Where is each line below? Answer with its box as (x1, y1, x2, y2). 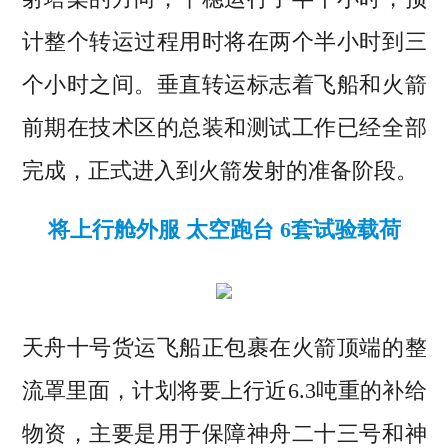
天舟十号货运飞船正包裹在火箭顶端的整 (21, 335, 427, 361)
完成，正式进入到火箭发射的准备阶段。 (21, 158, 418, 184)
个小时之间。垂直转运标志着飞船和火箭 (21, 72, 427, 98)
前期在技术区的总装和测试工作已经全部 (21, 115, 427, 141)
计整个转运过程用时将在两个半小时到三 (21, 29, 427, 55)
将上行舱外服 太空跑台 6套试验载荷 (47, 217, 401, 243)
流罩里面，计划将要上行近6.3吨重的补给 (21, 378, 427, 404)
